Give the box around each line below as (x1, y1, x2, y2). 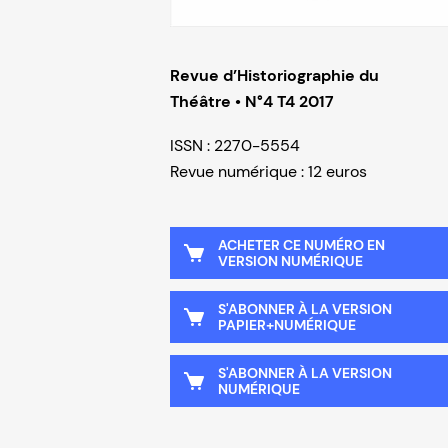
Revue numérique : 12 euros (170, 160, 367, 182)
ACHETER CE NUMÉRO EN (218, 235, 385, 254)
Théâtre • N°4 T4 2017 (170, 90, 334, 112)
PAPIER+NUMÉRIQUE (218, 315, 356, 334)
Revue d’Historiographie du (170, 64, 379, 86)
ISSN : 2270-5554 (170, 134, 300, 156)
